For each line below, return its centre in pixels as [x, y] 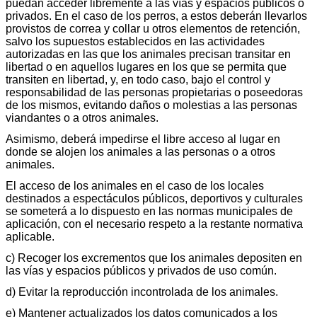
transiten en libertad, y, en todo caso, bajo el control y [138, 79]
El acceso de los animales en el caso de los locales [135, 185]
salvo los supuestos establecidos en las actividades [135, 41]
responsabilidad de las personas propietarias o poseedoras [154, 92]
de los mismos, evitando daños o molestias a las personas [151, 105]
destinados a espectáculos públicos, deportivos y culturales [154, 198]
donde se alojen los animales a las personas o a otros [140, 151]
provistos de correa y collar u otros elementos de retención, [153, 28]
